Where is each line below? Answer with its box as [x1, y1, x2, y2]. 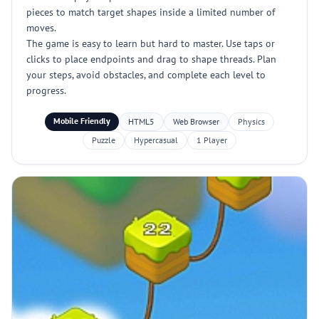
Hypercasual [134, 135, 178, 145]
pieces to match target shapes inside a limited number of [26, 6, 275, 19]
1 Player [197, 135, 227, 145]
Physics [238, 116, 265, 127]
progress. [26, 84, 66, 97]
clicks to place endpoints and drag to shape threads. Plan [26, 53, 276, 66]
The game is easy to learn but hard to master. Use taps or [26, 37, 275, 50]
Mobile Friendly [53, 115, 110, 126]
